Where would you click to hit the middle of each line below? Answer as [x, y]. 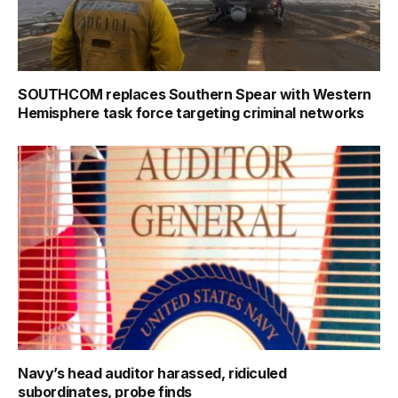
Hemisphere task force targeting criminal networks [191, 113]
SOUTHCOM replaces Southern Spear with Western [195, 95]
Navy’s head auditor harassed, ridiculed [152, 373]
